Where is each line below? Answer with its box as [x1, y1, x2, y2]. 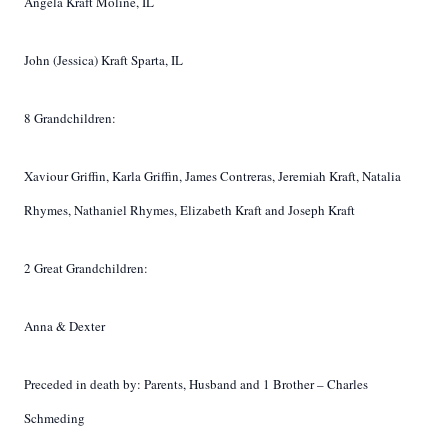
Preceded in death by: [24, 375, 144, 393]
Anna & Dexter [24, 317, 105, 335]
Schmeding [24, 409, 85, 427]
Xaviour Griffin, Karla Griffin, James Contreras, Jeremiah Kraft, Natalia [24, 167, 401, 185]
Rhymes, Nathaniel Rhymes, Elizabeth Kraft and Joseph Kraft [24, 201, 355, 219]
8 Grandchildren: [24, 109, 116, 127]
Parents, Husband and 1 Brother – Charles [144, 375, 368, 393]
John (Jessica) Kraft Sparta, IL [24, 51, 183, 69]
